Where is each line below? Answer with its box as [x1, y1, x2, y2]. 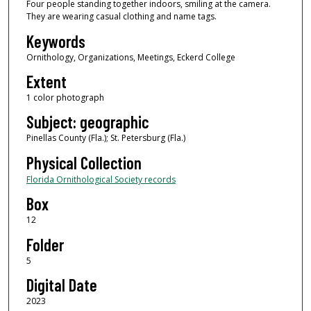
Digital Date [26, 274, 97, 295]
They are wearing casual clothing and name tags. [26, 10, 217, 23]
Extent [26, 71, 67, 92]
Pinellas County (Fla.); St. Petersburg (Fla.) [26, 132, 185, 144]
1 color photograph [26, 91, 104, 103]
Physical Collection [26, 152, 142, 173]
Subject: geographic [26, 112, 149, 133]
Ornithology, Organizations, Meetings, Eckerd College [26, 51, 235, 63]
